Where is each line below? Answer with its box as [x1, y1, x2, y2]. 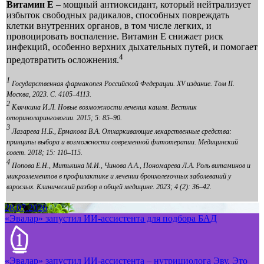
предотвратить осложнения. [6, 55, 119, 65]
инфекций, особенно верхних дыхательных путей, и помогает [6, 42, 258, 52]
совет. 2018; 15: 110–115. [6, 148, 82, 157]
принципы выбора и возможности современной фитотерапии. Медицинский [6, 137, 238, 146]
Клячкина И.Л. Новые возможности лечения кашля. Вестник [10, 103, 197, 112]
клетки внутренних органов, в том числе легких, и [6, 21, 212, 31]
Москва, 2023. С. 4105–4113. [6, 90, 91, 99]
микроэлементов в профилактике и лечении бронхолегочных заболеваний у [6, 172, 231, 181]
